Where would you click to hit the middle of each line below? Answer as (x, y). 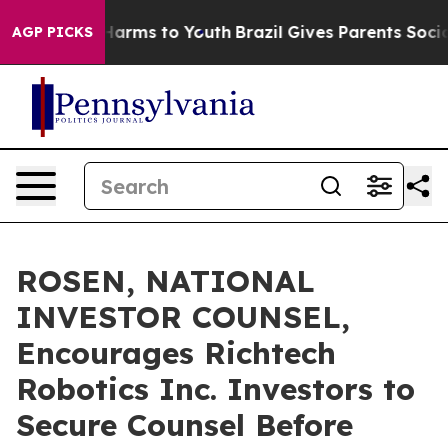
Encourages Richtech (176, 353)
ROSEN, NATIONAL (165, 281)
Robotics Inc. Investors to (215, 389)
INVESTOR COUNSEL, (183, 317)
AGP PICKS (52, 32)
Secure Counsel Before (184, 425)
